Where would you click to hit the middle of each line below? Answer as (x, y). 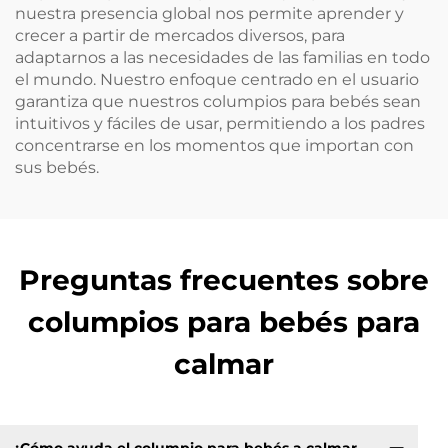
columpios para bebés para (224, 322)
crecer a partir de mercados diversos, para (180, 36)
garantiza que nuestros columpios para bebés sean (218, 102)
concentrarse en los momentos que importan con (214, 146)
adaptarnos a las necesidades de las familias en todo (222, 58)
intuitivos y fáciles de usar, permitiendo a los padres (220, 124)
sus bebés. (57, 168)
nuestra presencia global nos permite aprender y (209, 14)
